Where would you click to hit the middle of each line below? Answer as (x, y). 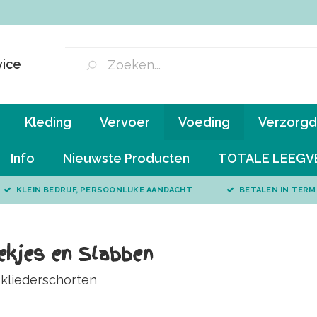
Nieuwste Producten (126, 158)
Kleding (48, 122)
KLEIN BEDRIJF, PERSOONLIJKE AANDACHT (104, 190)
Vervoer (125, 122)
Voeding (204, 122)
